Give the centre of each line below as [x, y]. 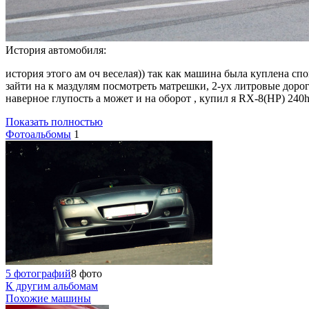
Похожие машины [48, 298]
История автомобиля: [56, 50]
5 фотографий [38, 273]
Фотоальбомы [38, 134]
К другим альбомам [52, 286]
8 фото [87, 273]
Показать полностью [54, 121]
